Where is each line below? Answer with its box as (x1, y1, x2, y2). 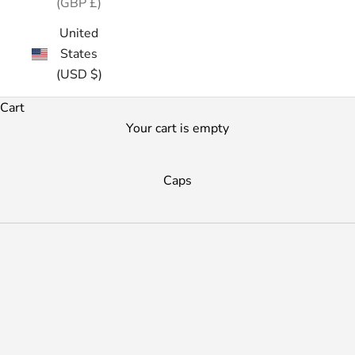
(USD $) (55, 66, 102, 83)
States (60, 45, 97, 63)
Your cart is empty (126, 120, 229, 137)
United (59, 25, 98, 42)
